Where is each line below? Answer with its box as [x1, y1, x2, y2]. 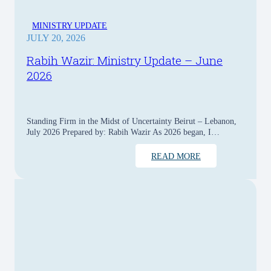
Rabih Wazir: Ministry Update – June [27, 53, 223, 68]
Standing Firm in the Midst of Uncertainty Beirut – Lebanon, [27, 117, 237, 126]
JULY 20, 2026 [27, 32, 85, 43]
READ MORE [151, 151, 201, 161]
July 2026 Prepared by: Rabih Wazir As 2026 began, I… [27, 128, 220, 137]
